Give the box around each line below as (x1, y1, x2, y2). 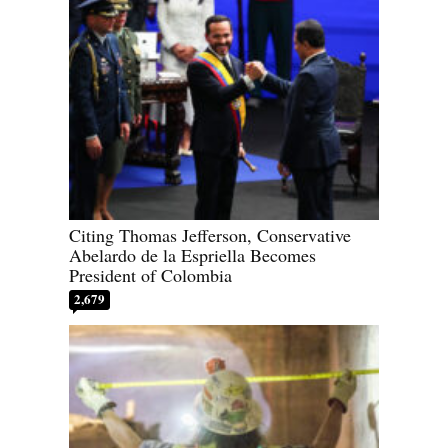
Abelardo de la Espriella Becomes (69, 242, 316, 267)
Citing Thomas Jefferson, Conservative (69, 222, 351, 247)
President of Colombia (69, 262, 232, 287)
